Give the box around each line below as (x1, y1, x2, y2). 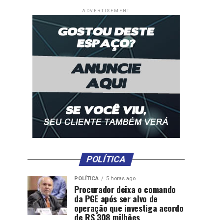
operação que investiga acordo (74, 201, 184, 214)
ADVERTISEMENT (82, 8, 131, 13)
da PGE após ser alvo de (74, 192, 158, 205)
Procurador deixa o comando (74, 183, 176, 195)
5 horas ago (106, 175, 136, 182)
